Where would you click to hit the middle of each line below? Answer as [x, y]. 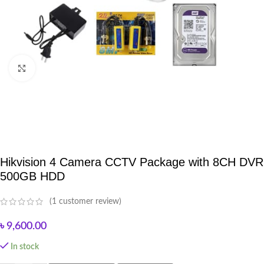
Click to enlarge [61, 68]
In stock [25, 247]
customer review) [89, 202]
